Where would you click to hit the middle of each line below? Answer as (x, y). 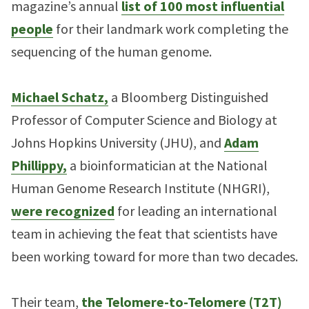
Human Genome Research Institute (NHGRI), (140, 188)
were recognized (63, 211)
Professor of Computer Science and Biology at (144, 120)
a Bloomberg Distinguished (188, 97)
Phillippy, (39, 165)
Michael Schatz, (60, 97)
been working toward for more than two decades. (154, 256)
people (32, 29)
